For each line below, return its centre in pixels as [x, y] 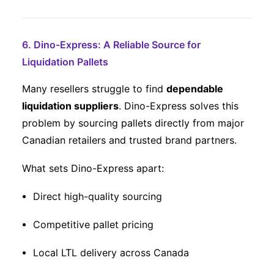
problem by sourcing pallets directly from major [133, 123]
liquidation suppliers [70, 106]
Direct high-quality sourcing [98, 196]
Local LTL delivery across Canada [111, 253]
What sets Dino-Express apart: [93, 168]
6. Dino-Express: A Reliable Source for [111, 45]
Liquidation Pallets [65, 62]
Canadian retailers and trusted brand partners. [129, 140]
